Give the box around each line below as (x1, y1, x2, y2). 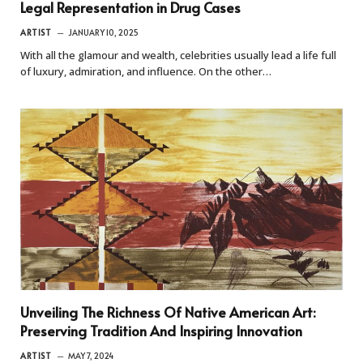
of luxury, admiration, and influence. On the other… (20, 63, 271, 79)
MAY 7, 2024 (68, 349, 113, 361)
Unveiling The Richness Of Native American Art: (20, 301, 316, 322)
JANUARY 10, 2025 (68, 26, 139, 38)
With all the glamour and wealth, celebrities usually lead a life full (20, 47, 336, 62)
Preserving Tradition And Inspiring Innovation (20, 320, 302, 340)
